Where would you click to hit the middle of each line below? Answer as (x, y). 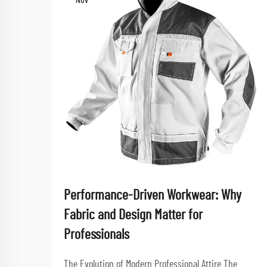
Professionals (97, 235)
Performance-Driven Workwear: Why (153, 195)
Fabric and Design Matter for (133, 215)
